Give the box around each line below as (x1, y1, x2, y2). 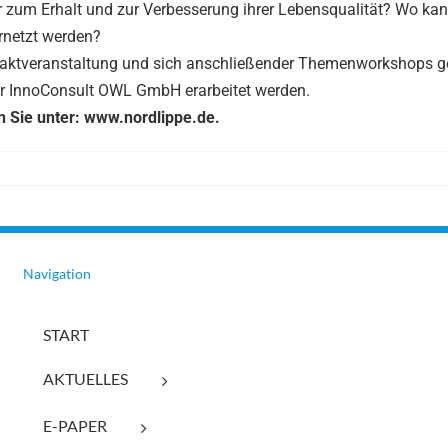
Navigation (22, 264, 91, 282)
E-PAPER (42, 415, 107, 435)
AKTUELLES (42, 368, 128, 388)
